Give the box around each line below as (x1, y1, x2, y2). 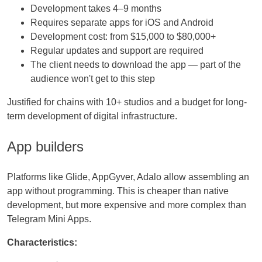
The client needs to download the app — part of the (30, 60, 241, 70)
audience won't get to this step (30, 74, 155, 84)
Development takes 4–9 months (30, 4, 161, 14)
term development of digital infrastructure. (7, 111, 177, 122)
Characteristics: (7, 237, 77, 248)
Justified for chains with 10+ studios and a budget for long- (7, 97, 247, 108)
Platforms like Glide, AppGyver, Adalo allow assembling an (7, 172, 249, 182)
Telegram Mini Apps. (7, 214, 91, 225)
